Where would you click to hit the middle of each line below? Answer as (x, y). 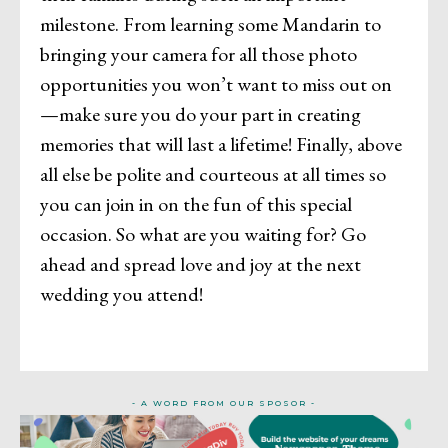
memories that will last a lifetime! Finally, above (221, 143)
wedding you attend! (121, 293)
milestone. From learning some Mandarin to (210, 23)
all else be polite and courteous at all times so (213, 173)
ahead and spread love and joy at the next (200, 263)
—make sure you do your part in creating (200, 113)
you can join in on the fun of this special (196, 203)
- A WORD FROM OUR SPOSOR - (224, 402)
